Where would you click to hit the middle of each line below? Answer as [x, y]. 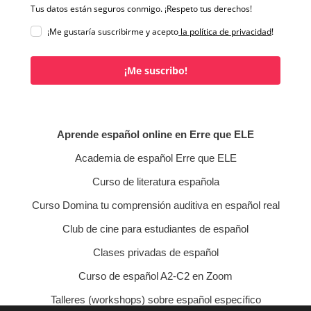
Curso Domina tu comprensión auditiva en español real [155, 205]
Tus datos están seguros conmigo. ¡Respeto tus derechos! [141, 9]
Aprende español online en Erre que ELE [155, 134]
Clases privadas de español [155, 252]
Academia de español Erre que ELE [155, 158]
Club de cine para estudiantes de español [155, 229]
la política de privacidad [225, 32]
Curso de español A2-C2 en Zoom [155, 276]
